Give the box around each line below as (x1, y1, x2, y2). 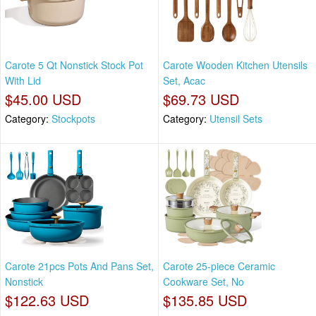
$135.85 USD (163, 289, 247, 310)
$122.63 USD (5, 289, 89, 310)
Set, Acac (163, 73, 205, 88)
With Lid (5, 73, 41, 88)
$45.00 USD (5, 89, 81, 110)
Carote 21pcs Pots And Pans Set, (5, 258, 154, 273)
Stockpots (51, 111, 95, 126)
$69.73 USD (163, 89, 239, 110)
